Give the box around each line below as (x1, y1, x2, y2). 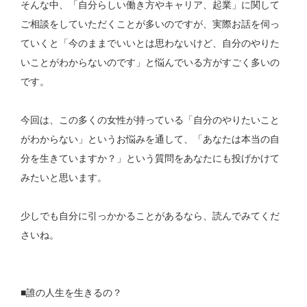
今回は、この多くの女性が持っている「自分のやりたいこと (21, 114, 280, 126)
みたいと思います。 (21, 172, 108, 184)
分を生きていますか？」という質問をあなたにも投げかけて (21, 153, 280, 164)
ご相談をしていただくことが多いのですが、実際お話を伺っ (21, 19, 280, 30)
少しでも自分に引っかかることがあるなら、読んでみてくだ (21, 210, 280, 222)
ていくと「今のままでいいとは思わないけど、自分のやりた (21, 38, 280, 49)
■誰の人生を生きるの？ (21, 287, 123, 299)
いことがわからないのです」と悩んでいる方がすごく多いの (21, 57, 280, 69)
